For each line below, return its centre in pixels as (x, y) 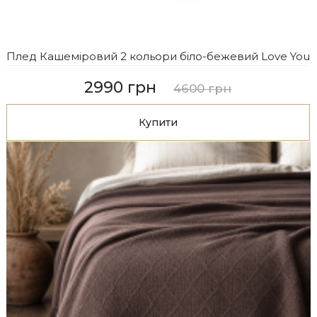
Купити (158, 123)
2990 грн (121, 88)
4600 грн (203, 89)
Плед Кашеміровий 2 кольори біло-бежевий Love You (158, 56)
